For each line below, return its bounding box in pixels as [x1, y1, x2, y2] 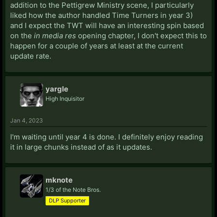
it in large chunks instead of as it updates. [10, 142, 152, 152]
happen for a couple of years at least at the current [10, 41, 183, 50]
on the [10, 31, 34, 40]
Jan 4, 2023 [10, 116, 43, 124]
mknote [46, 175, 73, 185]
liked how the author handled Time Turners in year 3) [10, 10, 193, 20]
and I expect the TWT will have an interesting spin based [10, 20, 204, 30]
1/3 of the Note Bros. [46, 186, 101, 193]
